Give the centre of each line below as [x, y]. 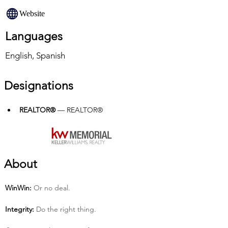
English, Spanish [35, 55]
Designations [39, 86]
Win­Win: [18, 188]
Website [32, 13]
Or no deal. [51, 188]
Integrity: [20, 209]
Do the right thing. [65, 209]
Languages [34, 36]
